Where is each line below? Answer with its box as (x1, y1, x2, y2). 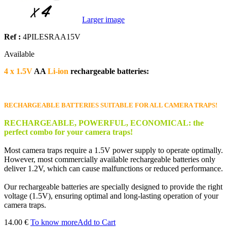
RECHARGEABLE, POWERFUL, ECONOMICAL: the (4, 118, 204, 127)
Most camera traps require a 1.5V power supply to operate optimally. (4, 145, 223, 155)
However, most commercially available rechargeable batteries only (4, 155, 215, 164)
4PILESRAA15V (23, 32, 81, 41)
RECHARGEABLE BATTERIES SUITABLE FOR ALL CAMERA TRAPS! (4, 101, 217, 109)
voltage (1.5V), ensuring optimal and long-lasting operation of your (4, 191, 218, 200)
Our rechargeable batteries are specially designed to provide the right (4, 182, 222, 191)
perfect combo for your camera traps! (4, 127, 133, 136)
